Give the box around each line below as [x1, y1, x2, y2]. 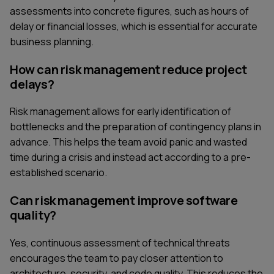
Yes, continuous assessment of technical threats [10, 235, 230, 250]
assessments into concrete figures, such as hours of [10, 4, 249, 18]
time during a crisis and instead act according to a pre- [10, 150, 251, 165]
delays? [10, 75, 54, 92]
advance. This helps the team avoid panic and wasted [10, 135, 247, 149]
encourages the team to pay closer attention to [10, 251, 223, 265]
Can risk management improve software [10, 192, 238, 209]
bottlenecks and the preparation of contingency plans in [10, 120, 261, 134]
